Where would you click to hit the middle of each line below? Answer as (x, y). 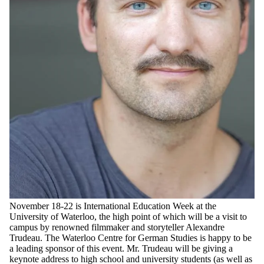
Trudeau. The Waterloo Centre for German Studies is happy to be (131, 238)
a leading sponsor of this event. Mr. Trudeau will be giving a (121, 249)
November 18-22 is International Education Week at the (113, 206)
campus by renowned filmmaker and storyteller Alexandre (117, 227)
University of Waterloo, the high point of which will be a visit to (128, 217)
